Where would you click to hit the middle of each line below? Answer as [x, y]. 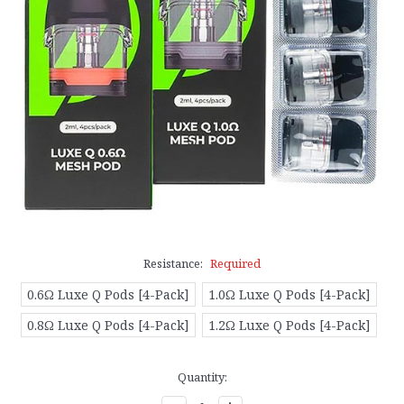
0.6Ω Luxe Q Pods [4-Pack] [109, 294]
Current [40, 376]
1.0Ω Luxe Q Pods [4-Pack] [289, 294]
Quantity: [202, 376]
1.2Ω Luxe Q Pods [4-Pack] [289, 325]
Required [235, 263]
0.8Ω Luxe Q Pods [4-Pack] [109, 325]
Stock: [35, 394]
